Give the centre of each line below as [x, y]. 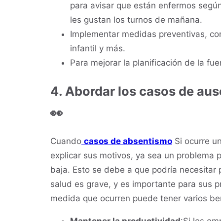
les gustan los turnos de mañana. [136, 19]
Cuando [66, 141]
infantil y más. [98, 48]
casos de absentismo [128, 141]
